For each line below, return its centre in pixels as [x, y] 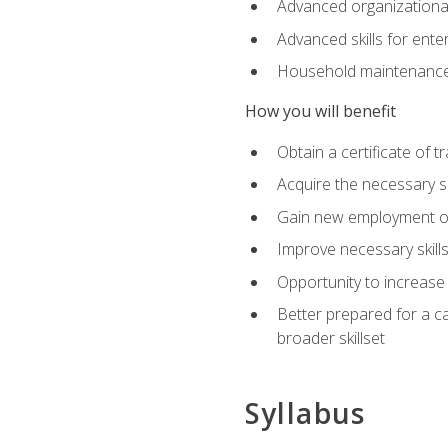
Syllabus [305, 412]
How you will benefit [320, 111]
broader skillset [330, 338]
